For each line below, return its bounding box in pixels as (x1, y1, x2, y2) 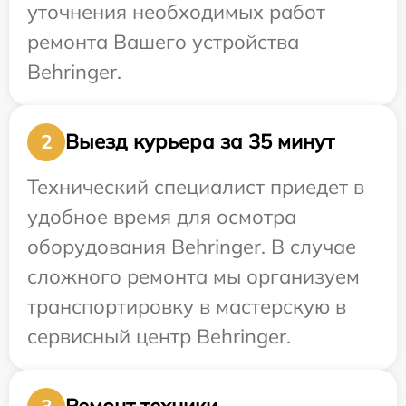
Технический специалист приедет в (27, 173, 364, 199)
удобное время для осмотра (27, 203, 296, 229)
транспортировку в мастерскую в (27, 293, 346, 319)
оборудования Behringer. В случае (27, 233, 356, 259)
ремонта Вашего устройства (27, 28, 299, 54)
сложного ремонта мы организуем (27, 263, 360, 289)
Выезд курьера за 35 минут (65, 129, 334, 155)
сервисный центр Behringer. (27, 323, 291, 349)
